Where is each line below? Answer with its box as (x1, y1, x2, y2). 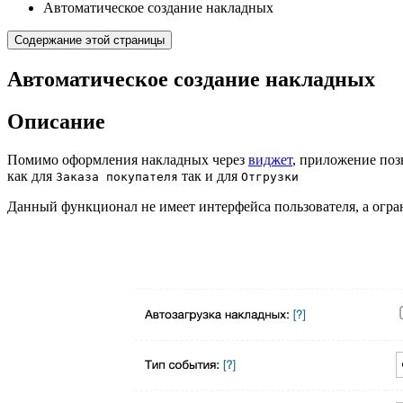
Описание (7, 109, 105, 133)
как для (7, 167, 56, 184)
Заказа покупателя (56, 169, 178, 184)
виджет (248, 151, 292, 167)
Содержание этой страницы (14, 32, 165, 47)
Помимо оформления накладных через (7, 151, 248, 167)
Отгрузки (241, 169, 299, 184)
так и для (178, 167, 241, 184)
